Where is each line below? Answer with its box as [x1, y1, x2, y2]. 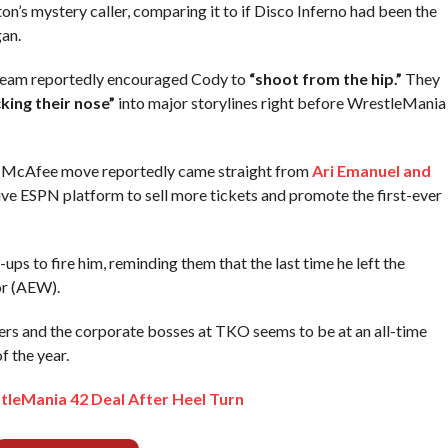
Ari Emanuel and [311, 160, 431, 180]
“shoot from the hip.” [248, 68, 402, 88]
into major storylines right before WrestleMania [114, 92, 446, 112]
